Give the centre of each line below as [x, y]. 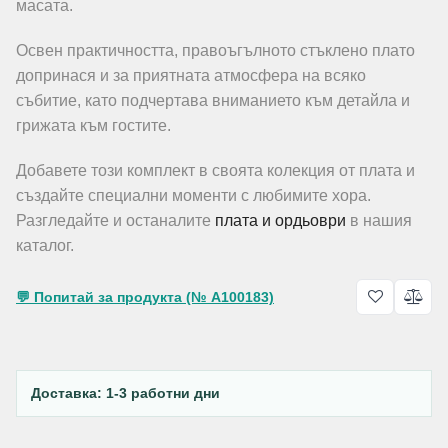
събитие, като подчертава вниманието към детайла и [213, 100]
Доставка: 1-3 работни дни [125, 392]
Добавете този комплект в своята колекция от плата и [215, 170]
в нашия [379, 220]
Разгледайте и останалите [115, 220]
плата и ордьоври [280, 220]
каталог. [45, 245]
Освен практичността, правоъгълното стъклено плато [215, 50]
